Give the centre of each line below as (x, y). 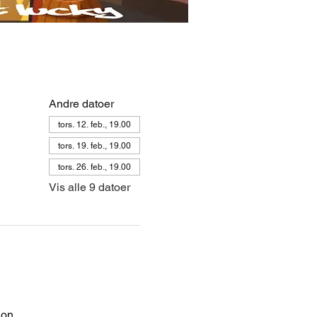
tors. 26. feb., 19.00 (94, 167)
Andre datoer (81, 103)
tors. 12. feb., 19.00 (94, 124)
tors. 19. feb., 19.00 (94, 145)
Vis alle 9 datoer (89, 187)
